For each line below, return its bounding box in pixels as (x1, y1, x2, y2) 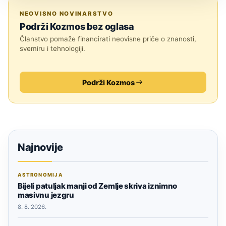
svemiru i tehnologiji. (20, 44, 85, 53)
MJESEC (35, 5, 61, 12)
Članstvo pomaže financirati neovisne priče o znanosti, (20, 35, 196, 43)
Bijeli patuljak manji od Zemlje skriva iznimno (18, 181, 178, 191)
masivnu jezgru (18, 190, 74, 200)
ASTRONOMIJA (18, 172, 63, 178)
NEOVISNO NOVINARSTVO (20, 10, 114, 18)
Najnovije (18, 141, 63, 154)
